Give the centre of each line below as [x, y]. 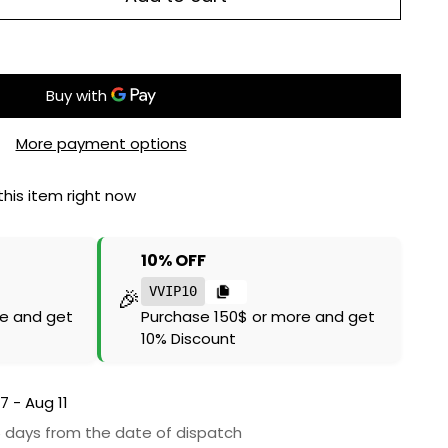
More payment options [101, 143]
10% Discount [189, 338]
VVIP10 [173, 291]
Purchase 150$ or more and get [258, 316]
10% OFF [174, 260]
